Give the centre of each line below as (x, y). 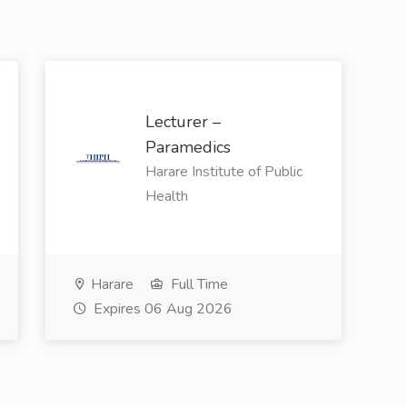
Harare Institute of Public (223, 172)
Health (166, 197)
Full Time (197, 285)
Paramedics (188, 148)
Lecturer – (183, 122)
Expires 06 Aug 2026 (161, 309)
